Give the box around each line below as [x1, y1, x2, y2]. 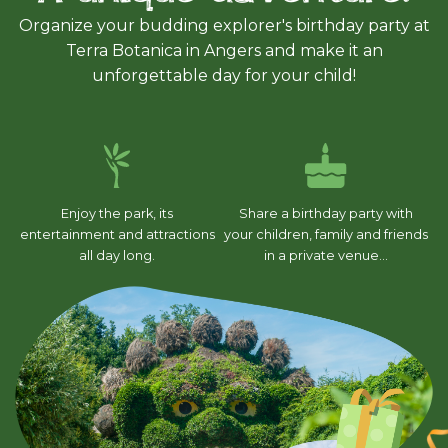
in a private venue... [264, 248, 388, 264]
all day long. [79, 248, 155, 264]
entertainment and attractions [19, 227, 215, 243]
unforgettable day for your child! [92, 66, 356, 86]
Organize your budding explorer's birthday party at [18, 16, 430, 36]
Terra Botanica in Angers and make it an [65, 41, 383, 61]
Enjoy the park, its [61, 206, 173, 222]
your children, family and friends [224, 227, 428, 243]
